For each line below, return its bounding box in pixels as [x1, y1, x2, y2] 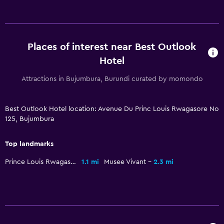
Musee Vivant [104, 158, 146, 165]
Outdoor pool [5, 23, 56, 31]
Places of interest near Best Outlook [27, 41, 196, 52]
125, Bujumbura [5, 115, 54, 122]
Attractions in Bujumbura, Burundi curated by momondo [21, 75, 203, 82]
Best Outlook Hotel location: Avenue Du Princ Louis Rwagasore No [5, 105, 219, 112]
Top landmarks [5, 140, 53, 147]
